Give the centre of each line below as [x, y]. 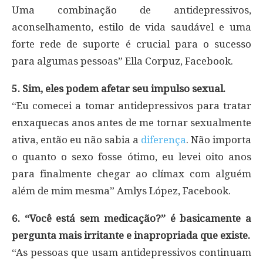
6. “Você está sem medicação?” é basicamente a [131, 218]
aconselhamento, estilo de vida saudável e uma [131, 27]
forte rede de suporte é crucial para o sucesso [131, 44]
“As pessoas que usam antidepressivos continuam [131, 252]
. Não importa [219, 139]
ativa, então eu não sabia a [76, 139]
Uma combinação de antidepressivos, [131, 10]
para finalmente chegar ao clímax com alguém [131, 173]
